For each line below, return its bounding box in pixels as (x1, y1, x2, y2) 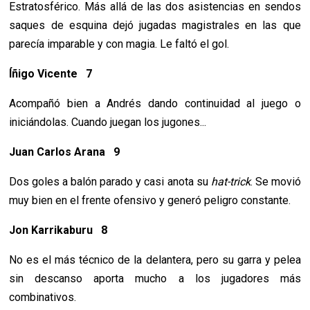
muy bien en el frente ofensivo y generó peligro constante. (9, 194, 291, 208)
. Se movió (250, 175, 301, 189)
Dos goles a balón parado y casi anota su (9, 175, 211, 189)
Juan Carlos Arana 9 (9, 145, 120, 159)
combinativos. (9, 291, 77, 304)
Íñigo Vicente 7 (9, 67, 93, 81)
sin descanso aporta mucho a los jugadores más (9, 272, 301, 286)
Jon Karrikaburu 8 (9, 224, 108, 237)
